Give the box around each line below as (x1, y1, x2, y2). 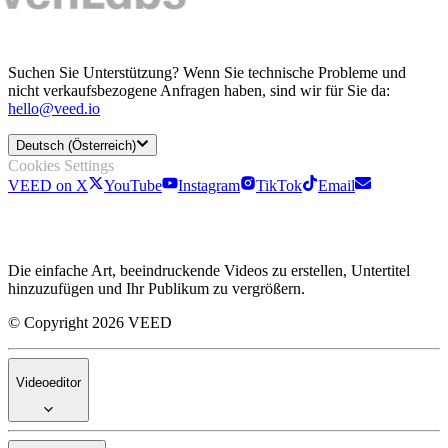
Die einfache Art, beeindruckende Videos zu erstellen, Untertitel (8, 262, 410, 280)
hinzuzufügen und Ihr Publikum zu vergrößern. (8, 280, 305, 298)
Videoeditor (16, 374, 81, 390)
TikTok (256, 177, 302, 195)
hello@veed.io (8, 99, 100, 117)
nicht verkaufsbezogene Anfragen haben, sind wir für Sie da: (8, 81, 390, 99)
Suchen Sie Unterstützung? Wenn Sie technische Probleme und (8, 63, 406, 81)
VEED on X (8, 177, 88, 195)
